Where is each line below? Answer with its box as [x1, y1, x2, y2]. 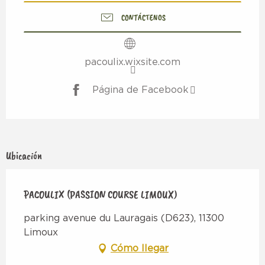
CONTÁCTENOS [121, 12, 166, 23]
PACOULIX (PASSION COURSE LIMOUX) [24, 188, 177, 202]
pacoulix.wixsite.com [85, 57, 180, 67]
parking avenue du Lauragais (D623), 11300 [24, 214, 224, 224]
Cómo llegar [111, 244, 169, 254]
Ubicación [6, 149, 42, 163]
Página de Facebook [92, 85, 189, 95]
